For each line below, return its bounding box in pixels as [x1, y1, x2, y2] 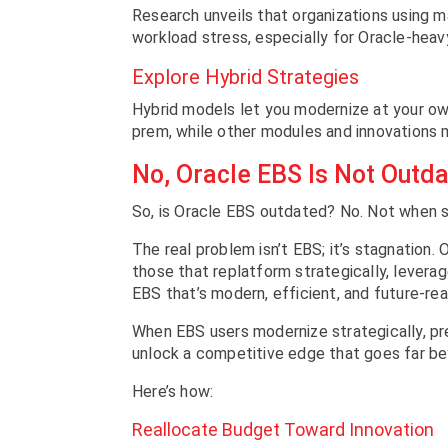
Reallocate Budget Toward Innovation [132, 418, 434, 440]
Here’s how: [132, 381, 214, 401]
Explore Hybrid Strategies [132, 64, 359, 89]
